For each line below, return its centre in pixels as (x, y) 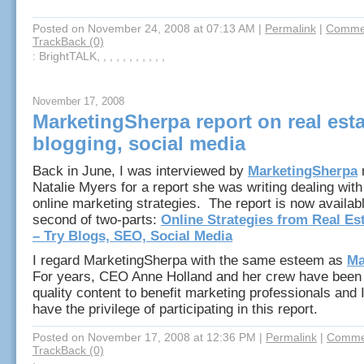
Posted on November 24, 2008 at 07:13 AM (144, 28)
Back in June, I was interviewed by (140, 171)
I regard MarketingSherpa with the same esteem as (190, 260)
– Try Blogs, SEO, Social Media (132, 236)
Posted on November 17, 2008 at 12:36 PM (144, 337)
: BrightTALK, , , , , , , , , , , (99, 56)
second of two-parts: (97, 220)
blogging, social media (139, 144)
